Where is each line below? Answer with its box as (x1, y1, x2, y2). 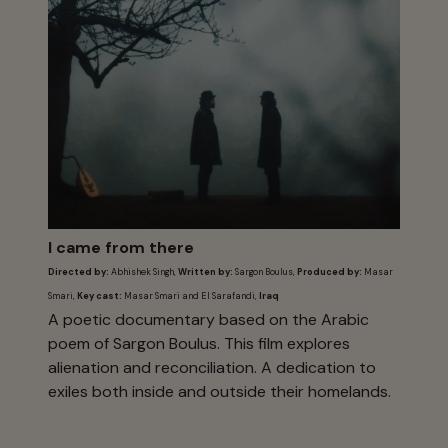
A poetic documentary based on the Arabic (48, 308, 369, 330)
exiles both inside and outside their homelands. (48, 380, 391, 402)
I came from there (48, 236, 194, 258)
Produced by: (295, 266, 362, 279)
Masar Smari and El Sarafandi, (124, 290, 259, 303)
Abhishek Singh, (109, 266, 178, 279)
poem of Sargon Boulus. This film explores (48, 332, 350, 354)
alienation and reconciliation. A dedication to (48, 356, 376, 378)
